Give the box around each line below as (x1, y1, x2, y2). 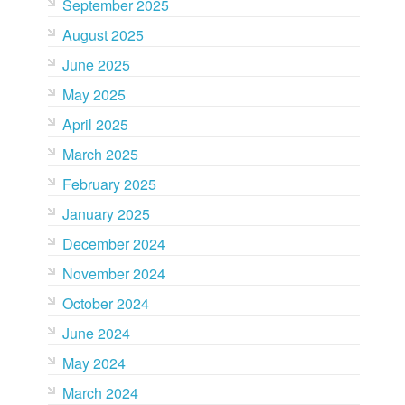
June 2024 (61, 323, 130, 344)
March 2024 (61, 382, 138, 403)
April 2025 (61, 114, 128, 135)
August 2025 (61, 24, 144, 45)
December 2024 (61, 233, 165, 254)
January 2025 (61, 203, 150, 224)
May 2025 (61, 84, 126, 105)
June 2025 (61, 54, 130, 75)
